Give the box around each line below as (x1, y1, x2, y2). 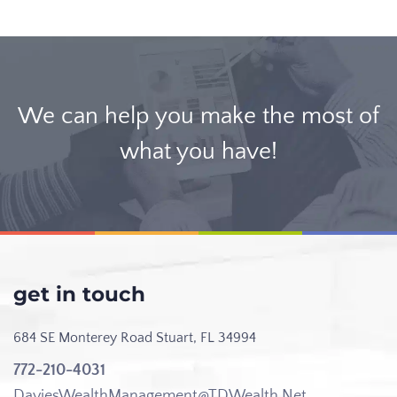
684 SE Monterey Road (13, 330, 156, 346)
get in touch (13, 282, 145, 307)
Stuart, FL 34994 (156, 330, 256, 346)
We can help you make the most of (18, 103, 379, 130)
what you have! (120, 138, 277, 166)
